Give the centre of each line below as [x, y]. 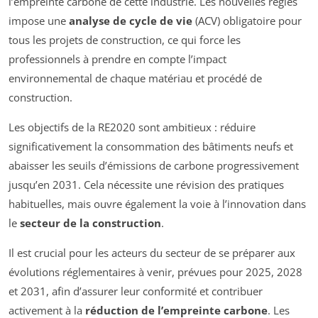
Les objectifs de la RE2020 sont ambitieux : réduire [132, 127]
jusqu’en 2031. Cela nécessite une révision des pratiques [146, 184]
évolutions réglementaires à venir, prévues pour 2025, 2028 [155, 272]
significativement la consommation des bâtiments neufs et [151, 146]
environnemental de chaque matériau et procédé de [135, 78]
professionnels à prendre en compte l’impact [117, 59]
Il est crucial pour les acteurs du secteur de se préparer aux [152, 252]
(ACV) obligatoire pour [247, 20]
